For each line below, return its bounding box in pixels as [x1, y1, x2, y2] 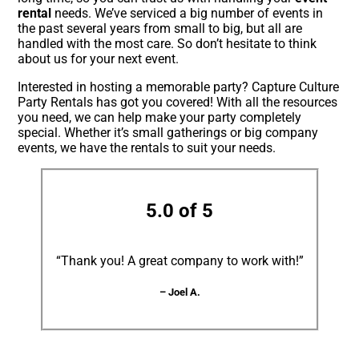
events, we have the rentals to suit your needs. [18, 139, 276, 155]
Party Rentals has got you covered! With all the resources [18, 94, 338, 110]
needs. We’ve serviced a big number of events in [51, 5, 324, 21]
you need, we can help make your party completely [18, 109, 302, 125]
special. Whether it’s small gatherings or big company [18, 124, 319, 140]
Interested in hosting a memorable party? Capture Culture [18, 79, 340, 95]
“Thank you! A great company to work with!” [55, 252, 304, 268]
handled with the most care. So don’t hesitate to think [18, 35, 317, 51]
